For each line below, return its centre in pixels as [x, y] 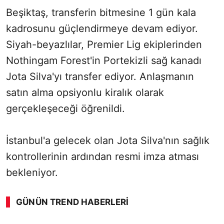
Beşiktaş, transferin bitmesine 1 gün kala [101, 13]
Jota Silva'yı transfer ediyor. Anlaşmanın [100, 77]
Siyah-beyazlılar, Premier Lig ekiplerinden [104, 45]
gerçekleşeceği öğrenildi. [65, 109]
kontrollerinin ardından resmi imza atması [102, 157]
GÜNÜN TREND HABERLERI [72, 202]
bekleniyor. [32, 173]
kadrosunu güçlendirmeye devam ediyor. [102, 29]
